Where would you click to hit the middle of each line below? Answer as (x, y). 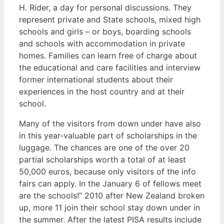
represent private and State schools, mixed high (110, 20)
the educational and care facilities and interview (110, 68)
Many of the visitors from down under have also (110, 124)
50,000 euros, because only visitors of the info (107, 172)
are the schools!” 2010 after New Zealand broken (112, 196)
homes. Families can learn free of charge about (108, 56)
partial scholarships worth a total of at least (102, 160)
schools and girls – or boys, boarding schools (105, 32)
